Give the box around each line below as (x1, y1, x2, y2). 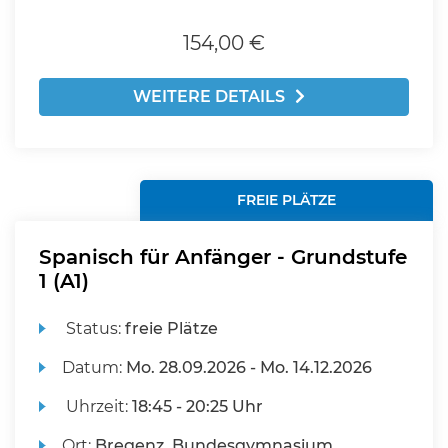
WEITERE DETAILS (133, 87, 285, 106)
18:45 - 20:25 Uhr (132, 397, 264, 416)
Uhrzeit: (62, 397, 133, 416)
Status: (62, 319, 126, 338)
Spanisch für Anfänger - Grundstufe (39, 245, 407, 269)
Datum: (62, 358, 127, 377)
